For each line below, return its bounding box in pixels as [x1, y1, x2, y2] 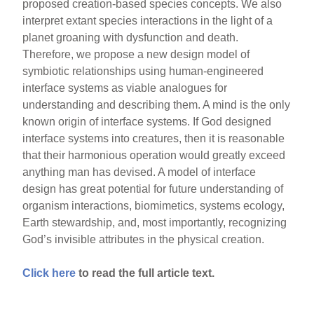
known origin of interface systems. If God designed [22, 116, 272, 128]
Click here [22, 267, 76, 279]
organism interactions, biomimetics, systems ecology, [22, 200, 285, 212]
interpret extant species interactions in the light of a [22, 15, 273, 27]
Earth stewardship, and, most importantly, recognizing [22, 217, 287, 228]
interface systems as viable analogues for [22, 82, 228, 94]
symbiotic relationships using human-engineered [22, 65, 264, 77]
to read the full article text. [76, 267, 215, 279]
